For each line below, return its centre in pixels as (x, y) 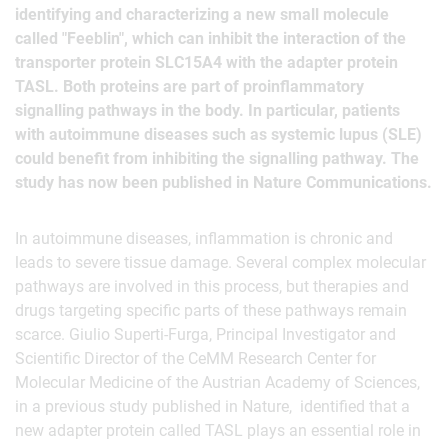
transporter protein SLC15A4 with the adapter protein (206, 62)
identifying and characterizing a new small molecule (202, 14)
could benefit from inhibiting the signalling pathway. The (217, 158)
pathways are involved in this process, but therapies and (212, 286)
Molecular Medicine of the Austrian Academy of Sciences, (217, 382)
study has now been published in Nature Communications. (223, 182)
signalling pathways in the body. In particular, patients (207, 110)
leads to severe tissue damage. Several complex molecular (220, 262)
